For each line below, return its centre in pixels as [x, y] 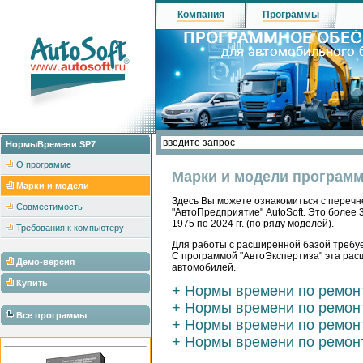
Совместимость [49, 207]
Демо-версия [45, 262]
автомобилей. [204, 268]
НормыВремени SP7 [51, 144]
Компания [201, 15]
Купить [32, 283]
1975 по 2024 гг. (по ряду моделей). [253, 224]
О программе [44, 164]
